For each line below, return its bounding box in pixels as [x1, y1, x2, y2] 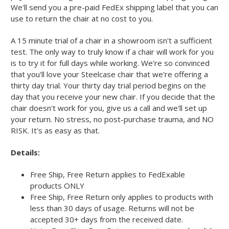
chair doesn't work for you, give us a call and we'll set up [11, 102, 207, 113]
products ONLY [30, 180, 84, 191]
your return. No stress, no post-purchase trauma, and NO [11, 113, 214, 124]
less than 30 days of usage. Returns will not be [30, 202, 194, 213]
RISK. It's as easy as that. [11, 125, 100, 135]
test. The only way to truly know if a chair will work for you [11, 46, 214, 57]
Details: [11, 147, 40, 157]
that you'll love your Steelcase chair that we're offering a [11, 68, 208, 79]
